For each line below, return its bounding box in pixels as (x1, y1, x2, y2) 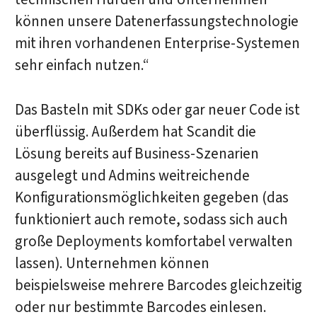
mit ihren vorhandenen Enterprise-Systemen (14, 33, 300, 54)
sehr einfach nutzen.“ (14, 55, 149, 76)
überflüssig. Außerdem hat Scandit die (14, 121, 256, 142)
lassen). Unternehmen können (14, 253, 209, 274)
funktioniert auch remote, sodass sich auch (14, 209, 288, 230)
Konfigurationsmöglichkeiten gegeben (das (14, 187, 289, 208)
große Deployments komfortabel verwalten (14, 231, 293, 252)
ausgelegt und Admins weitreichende (14, 165, 250, 186)
